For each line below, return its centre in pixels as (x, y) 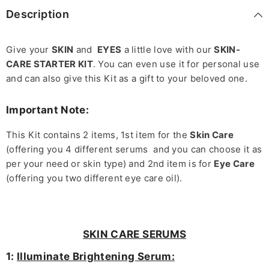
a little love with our (168, 50)
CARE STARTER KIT (50, 64)
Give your (29, 50)
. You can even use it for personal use (176, 64)
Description (38, 14)
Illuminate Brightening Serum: (96, 257)
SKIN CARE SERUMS (134, 234)
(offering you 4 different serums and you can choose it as (134, 150)
